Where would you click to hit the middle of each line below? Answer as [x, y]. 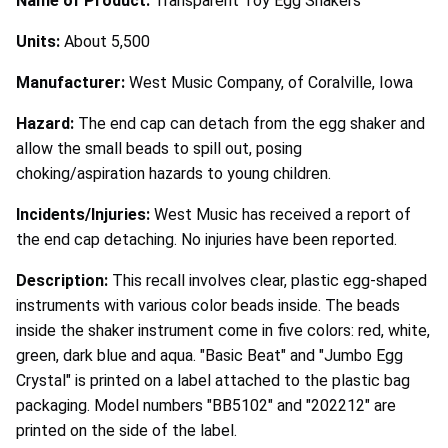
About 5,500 [107, 42]
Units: [40, 42]
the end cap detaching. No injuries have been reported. [206, 240]
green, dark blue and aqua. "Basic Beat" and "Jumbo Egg [209, 356]
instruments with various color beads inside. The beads [208, 306]
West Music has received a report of [282, 215]
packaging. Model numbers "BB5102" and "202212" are [206, 406]
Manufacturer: [72, 83]
